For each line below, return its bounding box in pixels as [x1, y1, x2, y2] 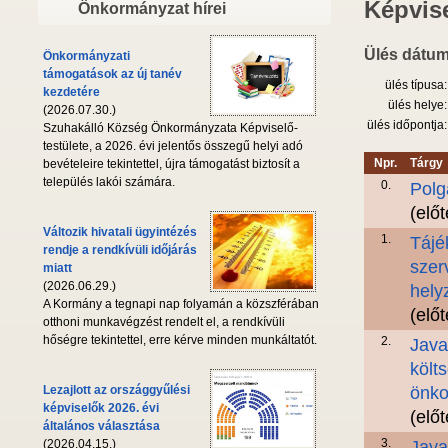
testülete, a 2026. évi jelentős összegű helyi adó [43, 139, 303, 154]
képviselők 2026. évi [43, 401, 159, 416]
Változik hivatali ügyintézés [43, 225, 197, 240]
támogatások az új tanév [43, 67, 182, 82]
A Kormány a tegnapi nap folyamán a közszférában [43, 297, 319, 312]
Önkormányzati [43, 49, 130, 64]
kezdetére [43, 85, 100, 100]
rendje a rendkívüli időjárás [43, 243, 197, 258]
